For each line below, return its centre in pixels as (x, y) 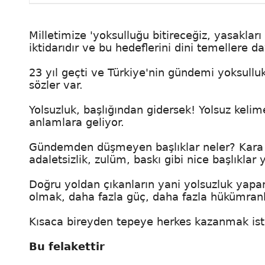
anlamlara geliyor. (77, 122)
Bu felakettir (67, 246)
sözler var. (56, 85)
